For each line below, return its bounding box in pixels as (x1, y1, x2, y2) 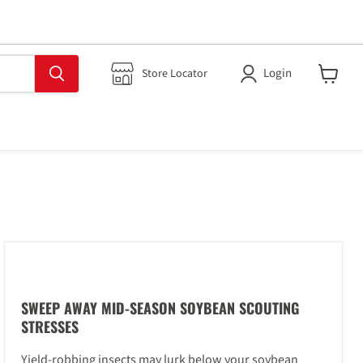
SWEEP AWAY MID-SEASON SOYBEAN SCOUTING (20, 297, 299, 318)
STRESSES (20, 315, 79, 337)
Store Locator (142, 65, 207, 82)
